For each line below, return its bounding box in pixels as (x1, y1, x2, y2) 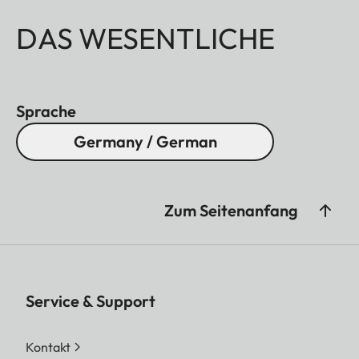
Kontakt (26, 339, 71, 356)
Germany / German (73, 131, 217, 152)
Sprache (16, 101, 76, 122)
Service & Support (26, 291, 155, 312)
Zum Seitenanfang (164, 200, 298, 221)
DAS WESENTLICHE (16, 20, 275, 57)
